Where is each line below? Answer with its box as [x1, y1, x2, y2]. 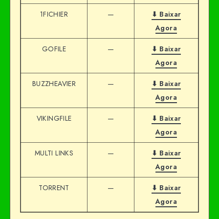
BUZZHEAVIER [32, 79, 76, 89]
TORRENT [39, 183, 69, 193]
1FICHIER [40, 9, 68, 20]
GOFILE [42, 44, 66, 54]
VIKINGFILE [36, 113, 72, 124]
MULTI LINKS [35, 148, 73, 158]
